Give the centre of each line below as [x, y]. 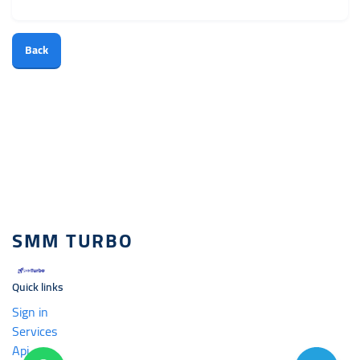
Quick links [38, 287]
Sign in [30, 312]
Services [35, 331]
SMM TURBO [73, 241]
